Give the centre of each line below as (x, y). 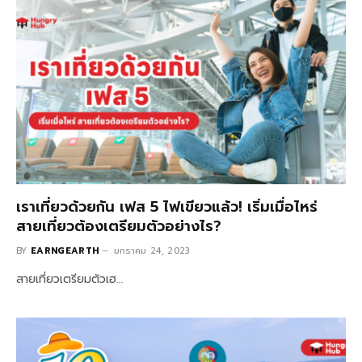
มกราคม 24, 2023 (152, 250)
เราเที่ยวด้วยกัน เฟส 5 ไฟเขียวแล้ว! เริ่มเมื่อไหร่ (167, 206)
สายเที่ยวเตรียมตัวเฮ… (69, 279)
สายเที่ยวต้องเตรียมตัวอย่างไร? (119, 226)
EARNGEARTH (65, 250)
